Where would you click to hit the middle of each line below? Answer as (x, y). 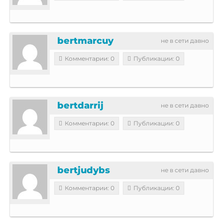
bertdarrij (80, 105)
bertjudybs (84, 170)
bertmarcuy (85, 41)
